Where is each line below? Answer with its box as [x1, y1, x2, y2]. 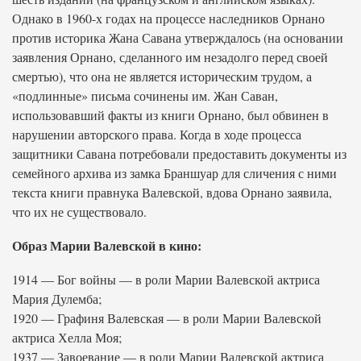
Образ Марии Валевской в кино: [12, 236, 201, 255]
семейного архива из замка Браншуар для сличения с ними [12, 164, 337, 181]
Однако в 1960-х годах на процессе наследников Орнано [12, 10, 325, 27]
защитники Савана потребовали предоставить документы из [12, 145, 346, 162]
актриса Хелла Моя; [12, 329, 122, 346]
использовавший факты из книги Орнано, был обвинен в [12, 106, 329, 123]
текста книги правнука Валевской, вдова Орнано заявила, [12, 184, 332, 201]
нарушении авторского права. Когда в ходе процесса [12, 126, 301, 143]
